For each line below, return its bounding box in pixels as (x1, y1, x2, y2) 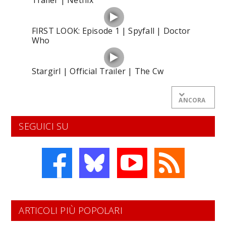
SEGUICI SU (19, 120, 69, 133)
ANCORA (179, 96, 206, 105)
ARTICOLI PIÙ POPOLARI (19, 204, 123, 217)
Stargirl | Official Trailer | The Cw (31, 66, 164, 77)
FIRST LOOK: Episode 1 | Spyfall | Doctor (31, 25, 191, 37)
